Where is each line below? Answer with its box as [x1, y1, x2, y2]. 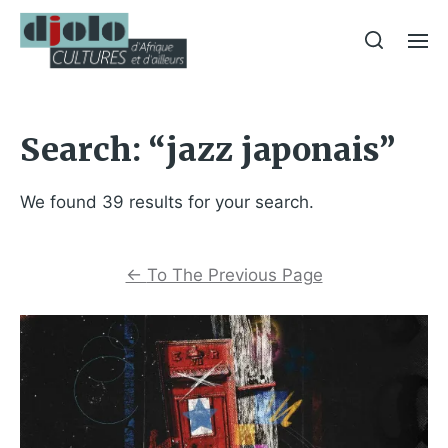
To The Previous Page [146, 265, 323, 285]
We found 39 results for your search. [20, 192, 314, 212]
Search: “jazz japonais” [20, 130, 395, 170]
